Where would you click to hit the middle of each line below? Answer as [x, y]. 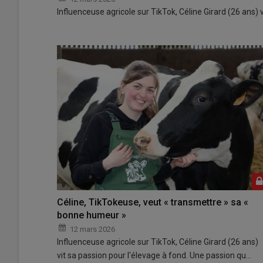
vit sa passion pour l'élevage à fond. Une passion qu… [154, 255]
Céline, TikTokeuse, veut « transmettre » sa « [153, 202]
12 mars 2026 [92, 229]
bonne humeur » [92, 215]
